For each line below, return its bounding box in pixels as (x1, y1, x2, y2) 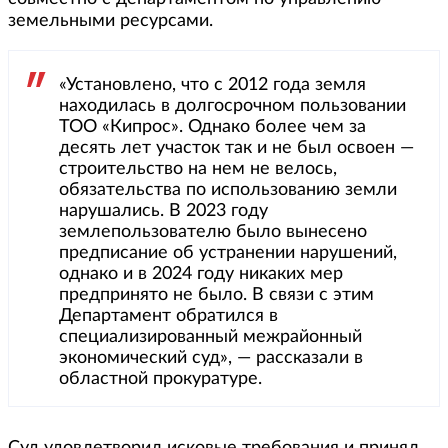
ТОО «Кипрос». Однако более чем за (59, 117, 366, 136)
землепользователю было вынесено (59, 222, 367, 241)
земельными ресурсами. (8, 11, 213, 30)
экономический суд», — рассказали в (59, 348, 363, 367)
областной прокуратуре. (59, 369, 262, 388)
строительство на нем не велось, (59, 159, 337, 178)
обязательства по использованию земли (59, 180, 397, 199)
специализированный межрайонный (59, 327, 362, 346)
